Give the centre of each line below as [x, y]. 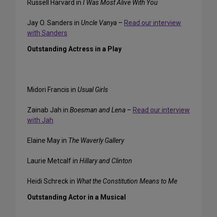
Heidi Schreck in [52, 181]
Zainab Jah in [48, 110]
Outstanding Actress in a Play [74, 49]
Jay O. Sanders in [54, 23]
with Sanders [47, 33]
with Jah [40, 120]
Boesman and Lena [98, 110]
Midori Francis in [52, 90]
